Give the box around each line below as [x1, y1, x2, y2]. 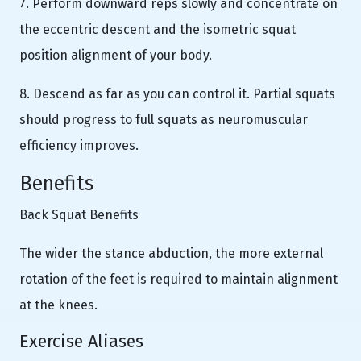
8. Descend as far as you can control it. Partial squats [19, 85, 335, 102]
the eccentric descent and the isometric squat [19, 21, 296, 37]
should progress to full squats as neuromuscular [19, 111, 308, 127]
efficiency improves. [19, 137, 139, 153]
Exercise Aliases [19, 330, 143, 352]
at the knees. [19, 297, 98, 313]
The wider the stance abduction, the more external [19, 245, 323, 261]
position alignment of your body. [19, 47, 212, 63]
